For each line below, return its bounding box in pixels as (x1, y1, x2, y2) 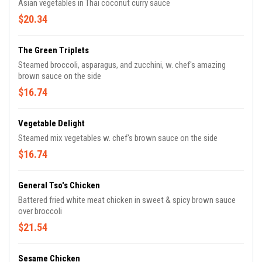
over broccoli (18, 206, 62, 217)
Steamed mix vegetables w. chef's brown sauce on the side (18, 133, 218, 144)
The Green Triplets (18, 45, 89, 56)
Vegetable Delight (18, 118, 85, 129)
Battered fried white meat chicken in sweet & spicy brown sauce (18, 195, 236, 206)
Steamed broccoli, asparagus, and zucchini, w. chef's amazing (18, 60, 226, 71)
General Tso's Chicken (18, 180, 100, 191)
